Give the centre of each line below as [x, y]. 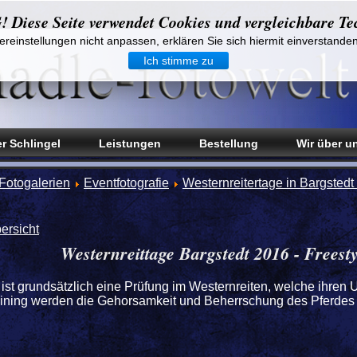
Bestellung [229, 143]
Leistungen [130, 143]
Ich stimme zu [178, 61]
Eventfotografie [126, 183]
